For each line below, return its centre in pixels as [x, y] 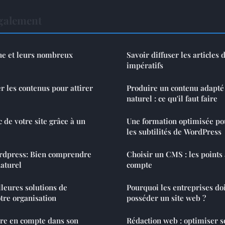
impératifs [145, 65]
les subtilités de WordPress [174, 131]
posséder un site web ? [166, 198]
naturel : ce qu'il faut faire [172, 98]
